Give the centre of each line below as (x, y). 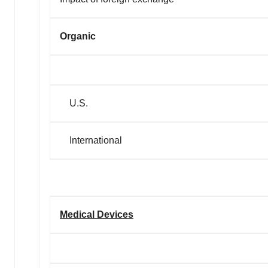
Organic (78, 36)
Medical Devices (97, 214)
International (91, 140)
